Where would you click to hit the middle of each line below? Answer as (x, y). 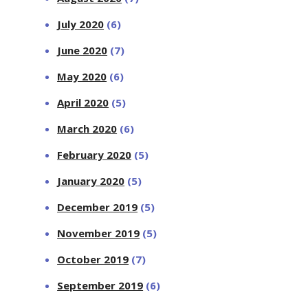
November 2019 (99, 233)
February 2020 (95, 154)
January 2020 (91, 180)
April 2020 (83, 102)
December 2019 (98, 207)
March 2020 (87, 128)
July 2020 (81, 24)
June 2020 (82, 50)
